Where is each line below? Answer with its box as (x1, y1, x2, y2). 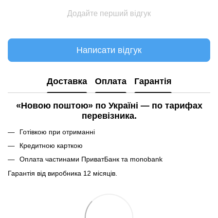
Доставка (46, 76, 87, 86)
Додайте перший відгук (67, 9, 151, 18)
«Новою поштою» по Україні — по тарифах (16, 101, 202, 111)
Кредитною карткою (19, 141, 83, 149)
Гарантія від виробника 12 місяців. (8, 169, 117, 177)
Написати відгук (76, 45, 142, 55)
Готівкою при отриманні (19, 127, 95, 136)
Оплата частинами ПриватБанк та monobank (19, 155, 163, 163)
